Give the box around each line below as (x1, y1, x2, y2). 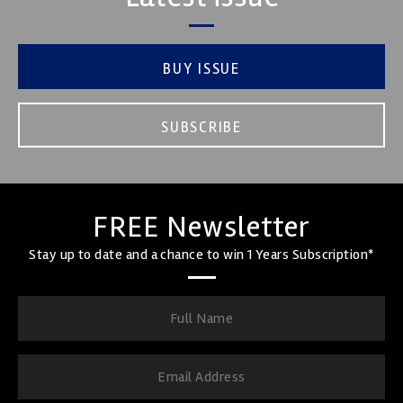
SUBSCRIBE (161, 117, 242, 137)
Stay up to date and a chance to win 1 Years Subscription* (29, 245, 374, 264)
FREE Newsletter (93, 208, 310, 246)
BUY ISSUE (163, 58, 240, 78)
